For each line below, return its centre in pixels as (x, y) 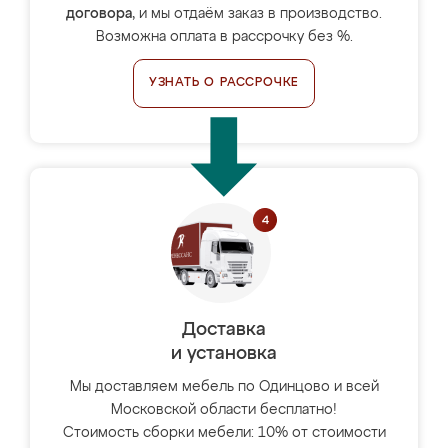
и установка (224, 354)
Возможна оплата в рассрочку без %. (224, 37)
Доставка (224, 330)
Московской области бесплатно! (224, 410)
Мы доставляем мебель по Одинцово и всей (224, 387)
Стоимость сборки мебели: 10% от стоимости (224, 433)
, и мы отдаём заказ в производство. (257, 14)
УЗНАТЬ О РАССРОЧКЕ (224, 83)
